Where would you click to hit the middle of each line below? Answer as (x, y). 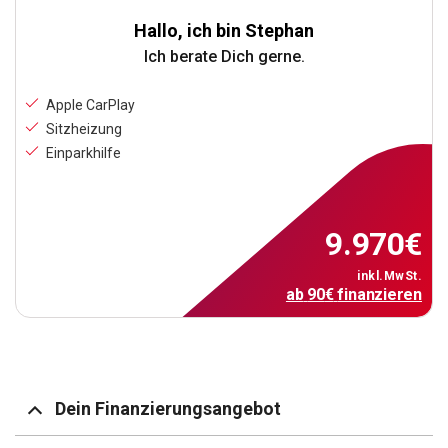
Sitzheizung (84, 129)
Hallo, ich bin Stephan (224, 31)
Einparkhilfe (83, 153)
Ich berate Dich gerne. (224, 57)
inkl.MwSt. (389, 276)
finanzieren (379, 295)
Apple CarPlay (90, 105)
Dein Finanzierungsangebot (168, 409)
